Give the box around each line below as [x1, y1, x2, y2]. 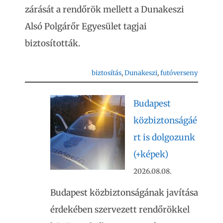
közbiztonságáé [133, 115, 197, 126]
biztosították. [25, 38, 80, 49]
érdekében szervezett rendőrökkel [50, 204, 190, 215]
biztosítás [92, 68, 121, 77]
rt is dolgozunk [133, 132, 195, 143]
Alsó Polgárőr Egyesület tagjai [25, 21, 147, 32]
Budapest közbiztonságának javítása [50, 187, 198, 198]
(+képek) [133, 149, 168, 160]
